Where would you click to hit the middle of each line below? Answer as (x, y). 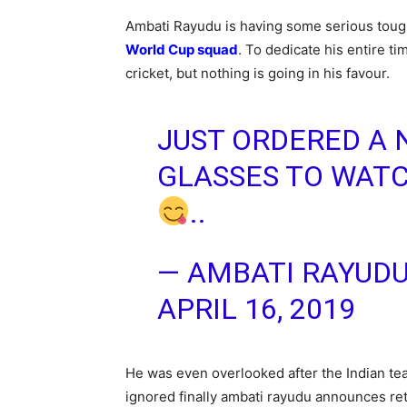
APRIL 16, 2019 (256, 309)
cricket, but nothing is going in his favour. (258, 73)
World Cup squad (182, 50)
